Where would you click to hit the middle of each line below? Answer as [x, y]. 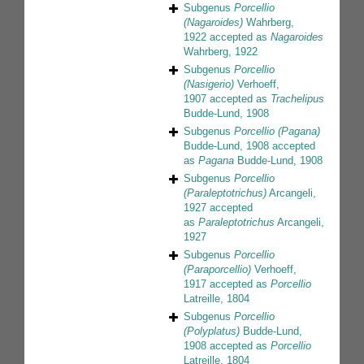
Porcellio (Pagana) [277, 132]
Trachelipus [297, 99]
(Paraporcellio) [217, 270]
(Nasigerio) [209, 84]
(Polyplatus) [212, 331]
